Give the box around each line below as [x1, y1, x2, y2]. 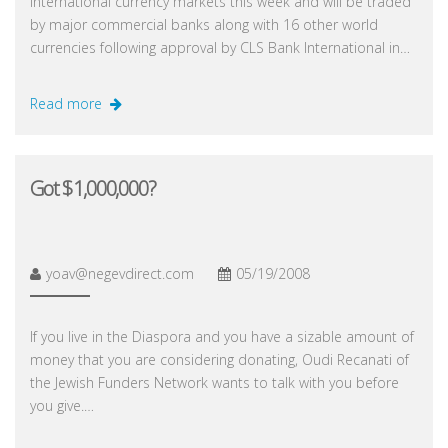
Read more [30, 93, 102, 113]
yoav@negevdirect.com [46, 263, 194, 283]
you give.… [30, 395, 94, 415]
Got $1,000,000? [30, 174, 156, 202]
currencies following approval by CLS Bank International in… [30, 37, 410, 57]
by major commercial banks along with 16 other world [30, 14, 378, 34]
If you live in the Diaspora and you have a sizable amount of [30, 326, 414, 346]
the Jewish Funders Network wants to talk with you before [30, 372, 399, 392]
